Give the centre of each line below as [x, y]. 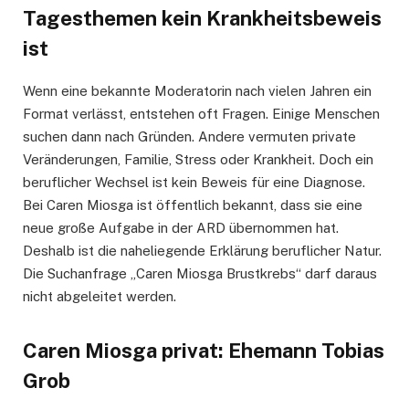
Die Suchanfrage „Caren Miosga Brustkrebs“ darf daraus [200, 274]
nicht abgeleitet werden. [100, 297]
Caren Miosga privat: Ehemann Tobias [204, 350]
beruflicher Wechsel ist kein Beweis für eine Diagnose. [194, 183]
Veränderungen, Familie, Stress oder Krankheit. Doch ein [198, 160]
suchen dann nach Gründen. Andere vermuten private [189, 137]
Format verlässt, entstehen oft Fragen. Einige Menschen [201, 114]
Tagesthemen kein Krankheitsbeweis [202, 19]
